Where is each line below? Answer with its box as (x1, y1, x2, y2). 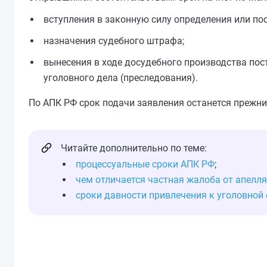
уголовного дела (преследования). (44, 72, 198, 83)
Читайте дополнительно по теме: (61, 142, 207, 154)
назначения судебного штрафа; (44, 35, 184, 46)
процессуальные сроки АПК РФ (76, 159, 215, 170)
